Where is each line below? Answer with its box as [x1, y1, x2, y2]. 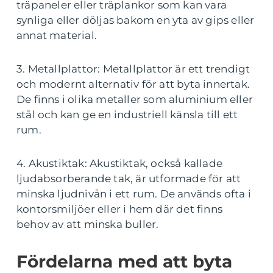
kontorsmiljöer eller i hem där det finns [16, 202, 223, 215]
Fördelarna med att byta [16, 250, 232, 272]
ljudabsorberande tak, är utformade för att [16, 172, 241, 185]
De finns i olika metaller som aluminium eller [16, 93, 253, 105]
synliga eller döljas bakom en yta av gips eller [16, 13, 255, 26]
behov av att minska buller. [16, 218, 159, 230]
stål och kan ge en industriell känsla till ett [16, 108, 238, 121]
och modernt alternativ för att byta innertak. [16, 77, 250, 90]
